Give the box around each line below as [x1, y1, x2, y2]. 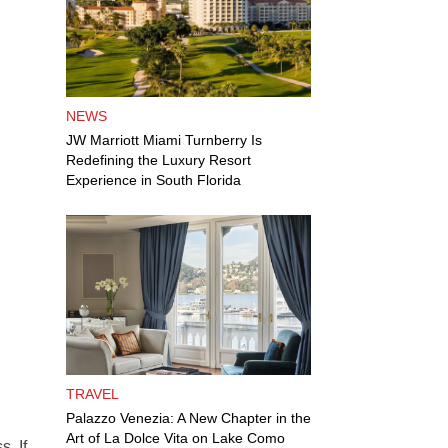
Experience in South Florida [66, 172, 241, 188]
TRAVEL [66, 386, 119, 402]
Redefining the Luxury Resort [66, 152, 251, 168]
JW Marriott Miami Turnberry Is [66, 132, 262, 148]
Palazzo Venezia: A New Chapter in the [66, 410, 311, 426]
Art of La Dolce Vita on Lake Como [66, 430, 285, 446]
